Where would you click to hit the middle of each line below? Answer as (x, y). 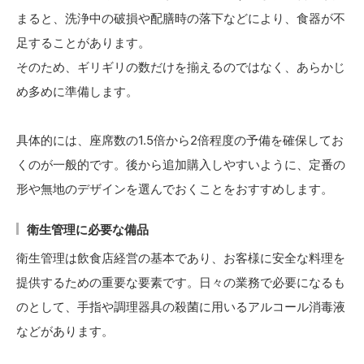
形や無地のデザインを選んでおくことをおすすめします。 (175, 189)
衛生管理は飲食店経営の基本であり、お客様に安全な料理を (181, 258)
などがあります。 (65, 331)
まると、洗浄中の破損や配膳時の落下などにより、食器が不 (181, 19)
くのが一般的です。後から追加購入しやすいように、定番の (181, 165)
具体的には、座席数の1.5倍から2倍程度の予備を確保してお (180, 141)
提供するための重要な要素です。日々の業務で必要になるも (181, 283)
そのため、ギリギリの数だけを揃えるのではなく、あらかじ (181, 67)
